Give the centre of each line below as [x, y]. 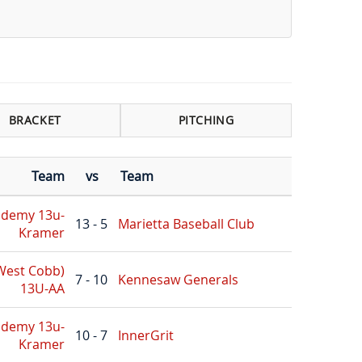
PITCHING [206, 120]
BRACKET [35, 120]
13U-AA [42, 288]
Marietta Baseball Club [186, 223]
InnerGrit [145, 335]
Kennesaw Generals [178, 279]
